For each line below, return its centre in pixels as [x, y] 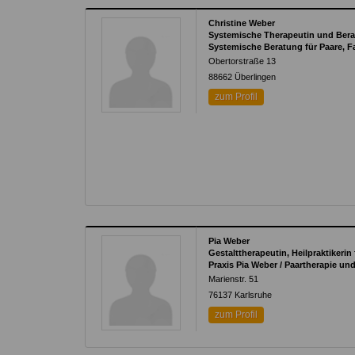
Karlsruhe [254, 295]
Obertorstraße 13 [242, 61]
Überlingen [256, 77]
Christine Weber [242, 23]
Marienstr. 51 [234, 279]
